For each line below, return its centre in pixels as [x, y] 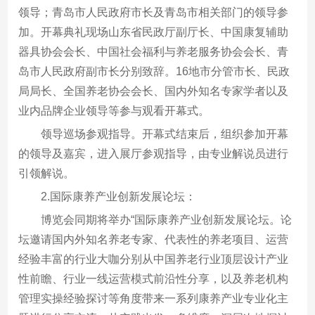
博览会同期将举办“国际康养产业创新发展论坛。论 [167, 219]
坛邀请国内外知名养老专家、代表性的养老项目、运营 [154, 239]
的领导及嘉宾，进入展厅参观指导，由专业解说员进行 [154, 153]
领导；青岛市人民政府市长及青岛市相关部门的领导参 [154, 12]
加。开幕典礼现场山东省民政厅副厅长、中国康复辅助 [154, 32]
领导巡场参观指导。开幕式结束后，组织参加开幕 [165, 134]
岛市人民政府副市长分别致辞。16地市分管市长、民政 [154, 71]
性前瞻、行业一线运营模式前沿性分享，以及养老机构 [154, 278]
